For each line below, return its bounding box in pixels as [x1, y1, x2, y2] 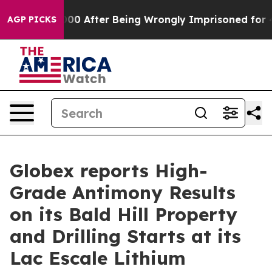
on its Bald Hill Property [10, 203, 237, 226]
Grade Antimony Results [10, 181, 236, 204]
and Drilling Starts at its [10, 225, 241, 248]
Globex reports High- [10, 159, 208, 182]
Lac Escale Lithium [10, 246, 186, 270]
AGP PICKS [7, 14, 56, 25]
